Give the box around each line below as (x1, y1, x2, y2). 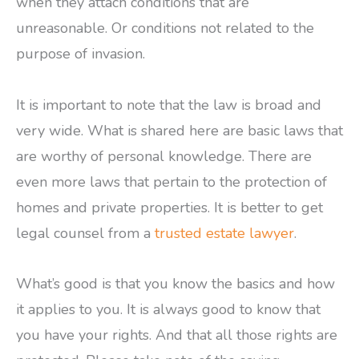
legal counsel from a (16, 223, 155, 243)
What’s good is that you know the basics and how (16, 274, 335, 294)
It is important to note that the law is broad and (16, 95, 321, 115)
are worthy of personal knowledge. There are (16, 146, 312, 166)
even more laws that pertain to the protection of (16, 171, 327, 192)
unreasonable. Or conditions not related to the (16, 18, 314, 38)
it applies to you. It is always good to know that (16, 300, 321, 320)
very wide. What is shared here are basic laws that (16, 120, 343, 140)
